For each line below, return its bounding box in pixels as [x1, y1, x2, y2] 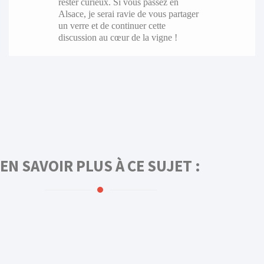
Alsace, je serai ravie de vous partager [58, 8, 199, 19]
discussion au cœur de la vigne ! [58, 32, 177, 42]
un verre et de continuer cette [58, 20, 166, 31]
